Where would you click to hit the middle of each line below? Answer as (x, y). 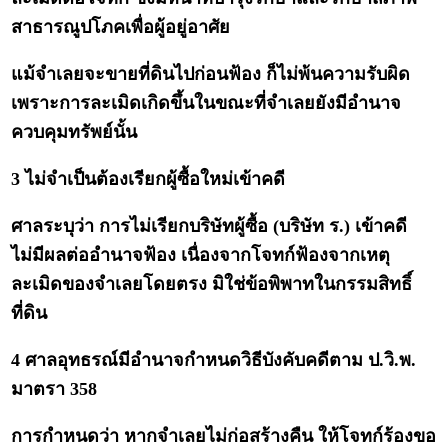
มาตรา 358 (54, 389)
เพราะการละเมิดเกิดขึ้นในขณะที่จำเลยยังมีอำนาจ (206, 103)
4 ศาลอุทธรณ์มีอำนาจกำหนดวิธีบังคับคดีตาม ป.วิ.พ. (214, 360)
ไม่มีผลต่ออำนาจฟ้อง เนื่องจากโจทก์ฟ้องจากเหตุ (201, 255)
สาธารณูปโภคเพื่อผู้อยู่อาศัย (121, 27)
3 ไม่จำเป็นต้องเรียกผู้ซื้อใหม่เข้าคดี (148, 179)
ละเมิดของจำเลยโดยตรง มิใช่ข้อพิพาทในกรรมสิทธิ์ (212, 284)
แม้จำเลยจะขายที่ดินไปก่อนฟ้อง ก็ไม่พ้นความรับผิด (211, 74)
